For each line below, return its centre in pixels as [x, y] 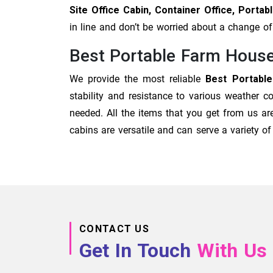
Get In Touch [138, 250]
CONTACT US [114, 229]
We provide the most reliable [138, 79]
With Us [232, 250]
